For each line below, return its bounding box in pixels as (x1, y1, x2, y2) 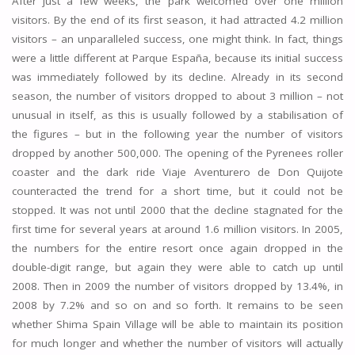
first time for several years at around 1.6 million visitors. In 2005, (11, 222, 344, 237)
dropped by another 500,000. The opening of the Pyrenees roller (11, 146, 344, 161)
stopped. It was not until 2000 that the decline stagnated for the (11, 203, 344, 218)
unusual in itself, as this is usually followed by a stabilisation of (11, 108, 344, 123)
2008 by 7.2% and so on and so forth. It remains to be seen (11, 298, 344, 313)
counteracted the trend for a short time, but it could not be (11, 184, 344, 199)
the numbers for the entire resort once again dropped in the (11, 241, 344, 256)
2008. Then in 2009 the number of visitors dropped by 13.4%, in (11, 279, 344, 294)
